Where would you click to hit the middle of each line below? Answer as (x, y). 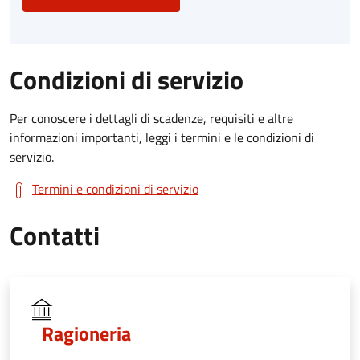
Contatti (55, 235)
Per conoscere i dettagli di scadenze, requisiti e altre (151, 118)
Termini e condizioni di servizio (115, 188)
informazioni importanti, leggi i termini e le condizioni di (162, 137)
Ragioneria (86, 333)
